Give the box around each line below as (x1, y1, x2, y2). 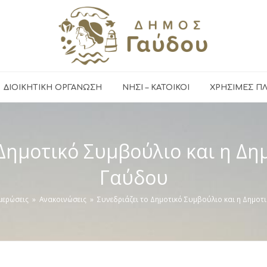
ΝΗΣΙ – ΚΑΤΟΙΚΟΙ (122, 83, 190, 92)
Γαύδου (99, 164, 168, 190)
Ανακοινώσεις (39, 194, 86, 204)
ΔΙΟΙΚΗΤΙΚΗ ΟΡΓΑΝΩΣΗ (4, 83, 103, 92)
